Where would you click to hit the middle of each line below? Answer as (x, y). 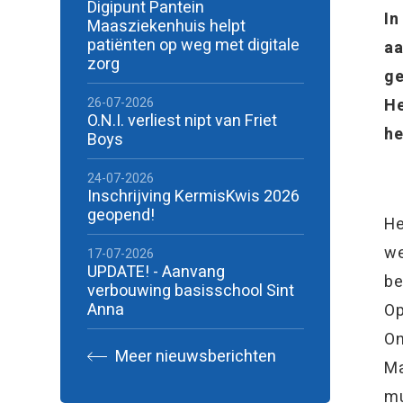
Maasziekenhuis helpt (166, 27)
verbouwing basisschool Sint (190, 291)
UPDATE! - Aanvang (156, 272)
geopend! (121, 215)
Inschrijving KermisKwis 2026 (193, 197)
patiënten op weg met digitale (193, 45)
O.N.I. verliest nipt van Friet (182, 121)
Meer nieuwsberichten (193, 357)
